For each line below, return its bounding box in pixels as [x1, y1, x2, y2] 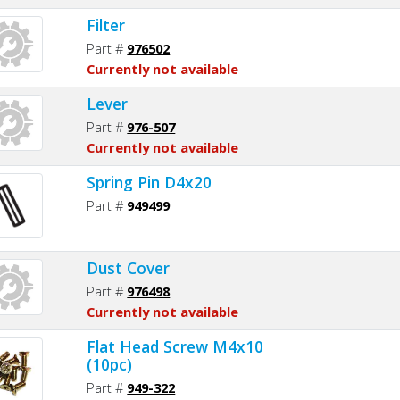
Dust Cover [87, 256, 171, 279]
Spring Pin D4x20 [87, 171, 212, 193]
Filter [87, 13, 126, 36]
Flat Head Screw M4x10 [87, 335, 264, 357]
